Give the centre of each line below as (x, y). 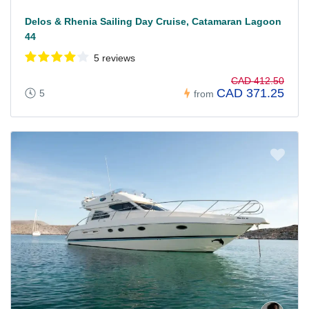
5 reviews (114, 58)
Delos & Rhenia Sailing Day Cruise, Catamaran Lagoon (153, 22)
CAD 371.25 (250, 93)
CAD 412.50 (258, 81)
